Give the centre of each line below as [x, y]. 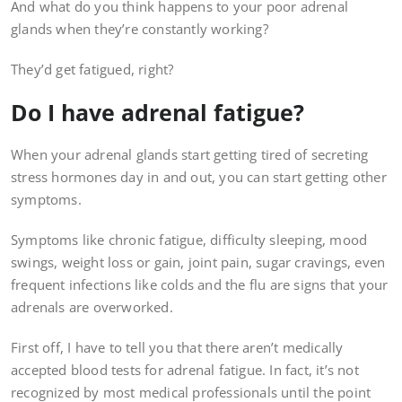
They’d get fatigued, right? [92, 70]
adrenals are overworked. [92, 307]
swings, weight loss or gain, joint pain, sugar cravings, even [198, 262]
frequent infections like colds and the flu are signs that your [200, 285]
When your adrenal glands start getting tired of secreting [190, 155]
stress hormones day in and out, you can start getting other [199, 177]
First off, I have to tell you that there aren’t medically [177, 348]
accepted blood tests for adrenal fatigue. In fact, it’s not [185, 370]
